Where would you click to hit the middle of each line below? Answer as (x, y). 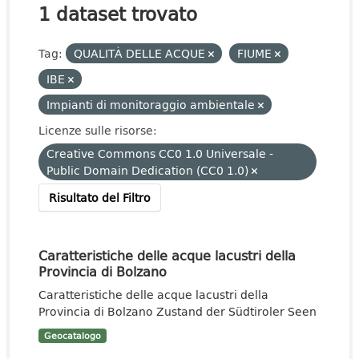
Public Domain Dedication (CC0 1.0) (149, 170)
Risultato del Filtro (100, 198)
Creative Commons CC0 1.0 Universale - (160, 153)
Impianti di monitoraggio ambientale (152, 105)
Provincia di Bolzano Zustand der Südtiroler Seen (177, 311)
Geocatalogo (72, 336)
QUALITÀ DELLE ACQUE (141, 53)
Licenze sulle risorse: (98, 130)
